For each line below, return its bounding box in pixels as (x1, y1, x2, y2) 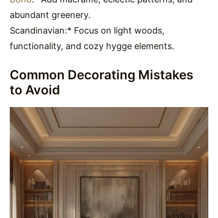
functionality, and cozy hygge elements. (10, 40, 174, 51)
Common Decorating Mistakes (10, 67, 193, 82)
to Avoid (10, 82, 60, 97)
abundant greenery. (10, 9, 91, 20)
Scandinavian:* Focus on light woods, (10, 25, 164, 36)
